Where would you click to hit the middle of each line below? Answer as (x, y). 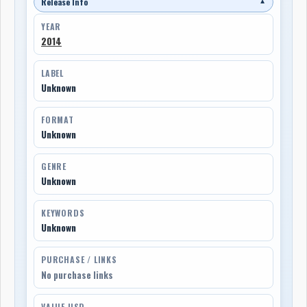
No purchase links (77, 275)
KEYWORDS (63, 212)
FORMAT (58, 119)
